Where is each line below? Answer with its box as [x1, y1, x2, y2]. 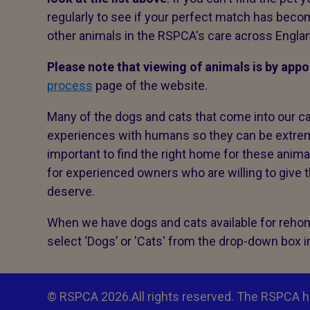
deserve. [46, 184, 95, 199]
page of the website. [92, 78, 208, 93]
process [46, 78, 93, 93]
